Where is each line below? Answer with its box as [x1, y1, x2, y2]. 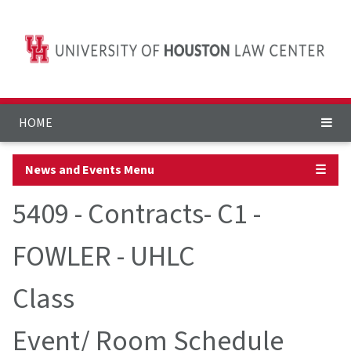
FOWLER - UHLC [13, 237, 195, 277]
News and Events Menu [25, 161, 154, 179]
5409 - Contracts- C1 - [13, 194, 261, 235]
